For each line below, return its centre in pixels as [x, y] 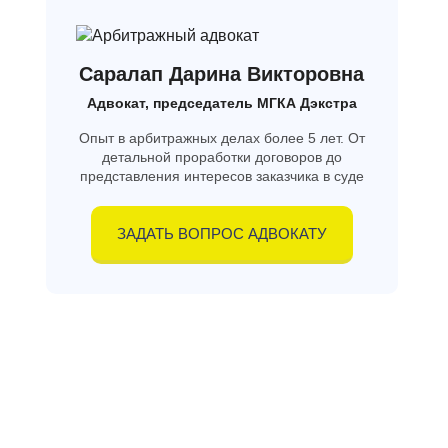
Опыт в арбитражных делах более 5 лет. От [221, 137]
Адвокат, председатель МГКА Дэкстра [221, 102]
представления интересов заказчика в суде [221, 175]
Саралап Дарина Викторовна [222, 73]
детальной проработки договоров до [221, 156]
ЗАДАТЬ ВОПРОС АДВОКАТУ [221, 233]
